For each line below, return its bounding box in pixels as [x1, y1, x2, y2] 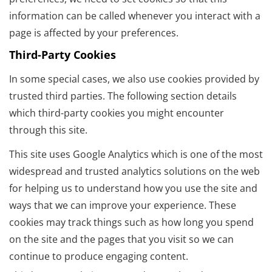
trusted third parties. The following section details [9, 89, 237, 103]
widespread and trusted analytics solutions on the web [9, 165, 260, 178]
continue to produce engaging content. [9, 250, 188, 263]
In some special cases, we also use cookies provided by [9, 72, 259, 86]
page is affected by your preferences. [9, 26, 178, 40]
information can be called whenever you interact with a [9, 9, 260, 23]
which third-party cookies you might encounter [9, 106, 224, 120]
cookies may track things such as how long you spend [9, 216, 254, 229]
